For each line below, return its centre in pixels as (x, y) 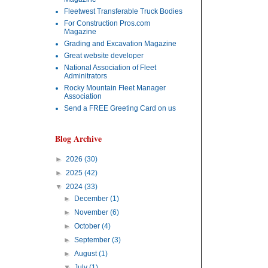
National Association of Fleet (110, 68)
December (92, 199)
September (93, 240)
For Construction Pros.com (107, 23)
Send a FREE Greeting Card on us (120, 108)
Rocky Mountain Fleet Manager (115, 88)
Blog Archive (78, 138)
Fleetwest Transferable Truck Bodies (123, 11)
